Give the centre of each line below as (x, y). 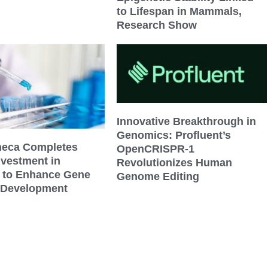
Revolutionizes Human (175, 162)
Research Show (157, 25)
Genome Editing (158, 176)
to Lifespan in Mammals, (179, 11)
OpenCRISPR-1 (156, 149)
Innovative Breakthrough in (187, 121)
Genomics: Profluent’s (174, 135)
